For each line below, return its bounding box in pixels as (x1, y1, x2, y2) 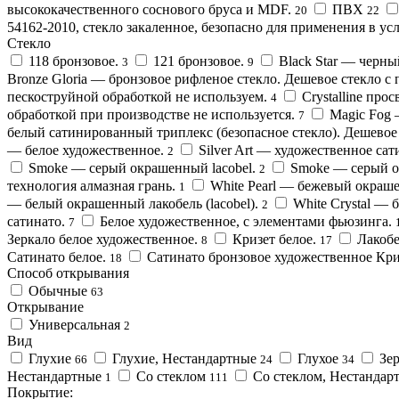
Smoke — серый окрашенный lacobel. (28, 159, 256, 175)
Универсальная (28, 316, 120, 332)
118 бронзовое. (28, 53, 118, 69)
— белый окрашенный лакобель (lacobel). (7, 195, 258, 211)
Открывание (7, 298, 84, 314)
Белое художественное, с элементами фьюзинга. (100, 213, 392, 229)
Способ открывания (7, 265, 129, 281)
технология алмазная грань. (7, 177, 175, 193)
